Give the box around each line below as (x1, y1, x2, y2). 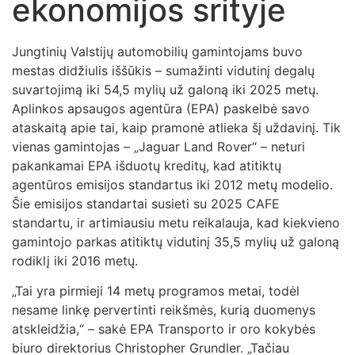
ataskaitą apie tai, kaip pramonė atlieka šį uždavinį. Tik (12, 119, 341, 136)
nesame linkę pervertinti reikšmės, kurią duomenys (12, 302, 315, 319)
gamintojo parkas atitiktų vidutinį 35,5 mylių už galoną (12, 233, 339, 250)
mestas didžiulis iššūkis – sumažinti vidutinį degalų (12, 62, 315, 78)
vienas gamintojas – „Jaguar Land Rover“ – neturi (12, 138, 305, 155)
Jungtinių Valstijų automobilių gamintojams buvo (12, 43, 303, 59)
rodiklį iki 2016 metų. (12, 252, 138, 269)
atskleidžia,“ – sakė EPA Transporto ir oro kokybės (12, 321, 315, 338)
